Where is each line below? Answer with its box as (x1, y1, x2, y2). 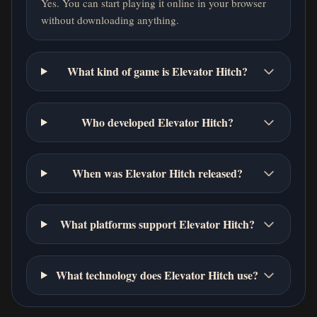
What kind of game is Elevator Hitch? (67, 62, 248, 79)
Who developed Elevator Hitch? (81, 113, 234, 130)
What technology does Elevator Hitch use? (56, 266, 259, 283)
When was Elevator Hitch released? (71, 164, 243, 181)
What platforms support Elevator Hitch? (59, 215, 255, 232)
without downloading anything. (41, 12, 179, 27)
